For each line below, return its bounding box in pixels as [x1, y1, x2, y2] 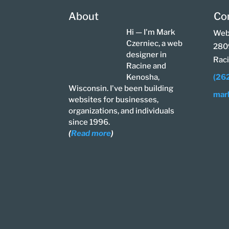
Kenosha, [126, 72, 160, 82]
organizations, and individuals [68, 106, 175, 116]
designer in [126, 50, 167, 59]
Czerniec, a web [126, 38, 183, 48]
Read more [71, 128, 111, 138]
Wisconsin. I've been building [68, 83, 174, 93]
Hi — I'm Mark [126, 27, 176, 37]
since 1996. [68, 117, 110, 127]
